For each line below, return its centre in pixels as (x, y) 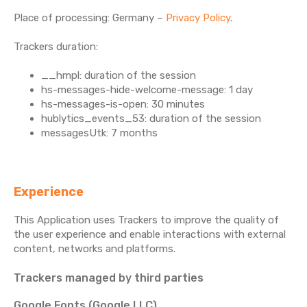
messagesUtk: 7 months (99, 133)
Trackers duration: (56, 47)
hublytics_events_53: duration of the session (151, 119)
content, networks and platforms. (95, 249)
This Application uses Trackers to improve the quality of (146, 220)
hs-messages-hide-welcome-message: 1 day (147, 90)
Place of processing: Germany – (90, 18)
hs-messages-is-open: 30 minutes (123, 104)
